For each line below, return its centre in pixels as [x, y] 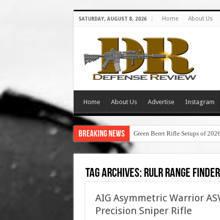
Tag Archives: [114, 174]
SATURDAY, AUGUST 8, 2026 [112, 19]
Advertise [161, 102]
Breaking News [101, 134]
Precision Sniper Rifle [143, 211]
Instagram [200, 102]
